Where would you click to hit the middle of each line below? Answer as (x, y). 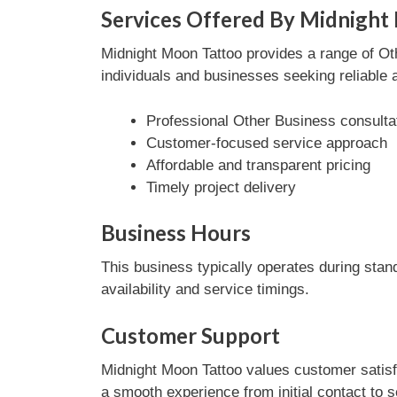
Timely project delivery (221, 187)
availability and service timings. (205, 289)
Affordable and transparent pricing (258, 165)
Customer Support (190, 335)
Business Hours (175, 233)
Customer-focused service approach (266, 143)
